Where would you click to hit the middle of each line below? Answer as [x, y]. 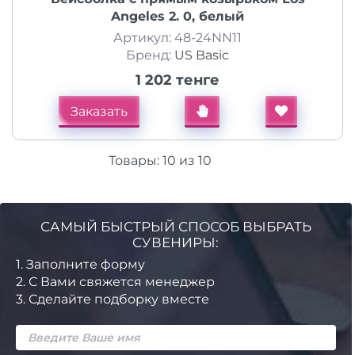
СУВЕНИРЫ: [176, 242]
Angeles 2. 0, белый [177, 16]
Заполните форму [84, 264]
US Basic [202, 55]
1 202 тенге [177, 80]
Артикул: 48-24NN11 [177, 38]
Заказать [99, 111]
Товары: [134, 160]
